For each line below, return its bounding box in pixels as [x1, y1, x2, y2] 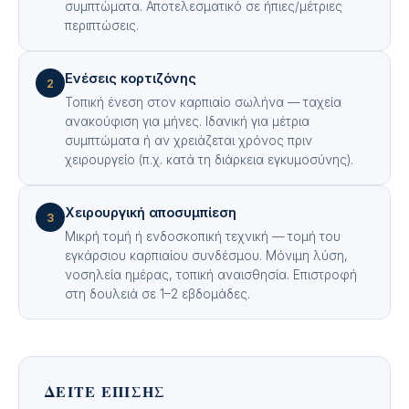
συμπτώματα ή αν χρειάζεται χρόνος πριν [65, 133, 312, 148]
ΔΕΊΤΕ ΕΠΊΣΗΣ [45, 382, 166, 401]
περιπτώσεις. [65, 18, 139, 33]
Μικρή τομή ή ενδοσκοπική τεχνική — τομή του [65, 229, 341, 244]
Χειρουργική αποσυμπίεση [65, 204, 236, 220]
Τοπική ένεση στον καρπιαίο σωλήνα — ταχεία [65, 95, 341, 110]
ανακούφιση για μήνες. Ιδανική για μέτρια [65, 114, 309, 129]
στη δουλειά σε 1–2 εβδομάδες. [65, 287, 250, 301]
